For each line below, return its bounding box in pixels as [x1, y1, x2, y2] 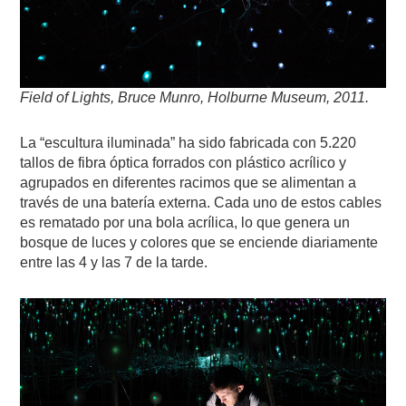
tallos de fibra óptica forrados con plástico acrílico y [20, 155, 347, 171]
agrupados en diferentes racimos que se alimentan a [20, 175, 357, 191]
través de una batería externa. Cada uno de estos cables [20, 195, 382, 211]
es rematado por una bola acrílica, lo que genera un [20, 215, 351, 231]
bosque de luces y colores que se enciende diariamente [20, 235, 379, 251]
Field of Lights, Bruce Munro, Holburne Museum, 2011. [20, 90, 370, 106]
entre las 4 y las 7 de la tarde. [20, 255, 208, 271]
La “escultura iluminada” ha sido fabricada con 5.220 [20, 135, 357, 151]
